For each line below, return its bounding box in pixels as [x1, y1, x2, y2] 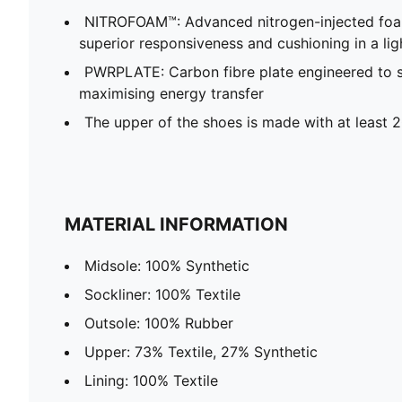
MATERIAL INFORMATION [65, 213, 288, 235]
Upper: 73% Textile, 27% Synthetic [84, 342, 318, 361]
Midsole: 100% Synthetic [84, 256, 249, 275]
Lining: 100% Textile [84, 371, 218, 389]
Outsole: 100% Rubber [84, 313, 233, 332]
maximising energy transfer [79, 83, 264, 102]
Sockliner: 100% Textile [84, 284, 240, 303]
